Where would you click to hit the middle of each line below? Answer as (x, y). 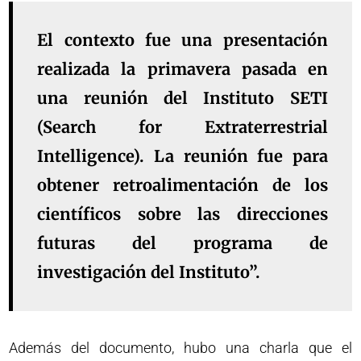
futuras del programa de (183, 243)
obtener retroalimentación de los (183, 185)
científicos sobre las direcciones (183, 214)
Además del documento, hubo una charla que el (180, 347)
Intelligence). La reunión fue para (183, 156)
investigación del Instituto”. (149, 272)
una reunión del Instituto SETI (183, 98)
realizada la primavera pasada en (183, 68)
